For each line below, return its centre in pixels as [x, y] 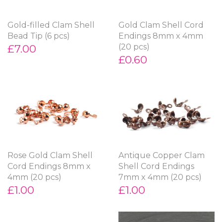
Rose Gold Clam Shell [50, 155]
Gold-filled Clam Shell [51, 25]
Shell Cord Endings [156, 166]
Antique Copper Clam [162, 155]
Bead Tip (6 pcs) [39, 36]
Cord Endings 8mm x [49, 166]
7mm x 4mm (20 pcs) [160, 177]
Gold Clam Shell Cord [161, 25]
